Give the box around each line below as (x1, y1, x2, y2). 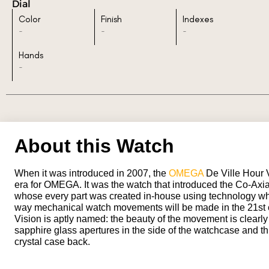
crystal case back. (14, 236, 90, 247)
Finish (100, 13, 122, 25)
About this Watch (14, 134, 174, 157)
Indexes (183, 13, 214, 25)
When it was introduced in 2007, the (14, 168, 169, 178)
